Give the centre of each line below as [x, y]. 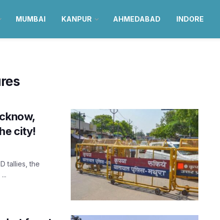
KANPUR [76, 19]
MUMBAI [30, 19]
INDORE [190, 19]
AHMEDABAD [137, 19]
